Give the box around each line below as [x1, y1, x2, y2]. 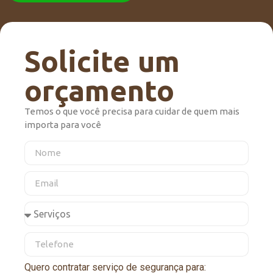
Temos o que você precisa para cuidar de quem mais [24, 106, 239, 117]
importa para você [24, 119, 101, 130]
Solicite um [24, 44, 180, 78]
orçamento [24, 74, 174, 107]
